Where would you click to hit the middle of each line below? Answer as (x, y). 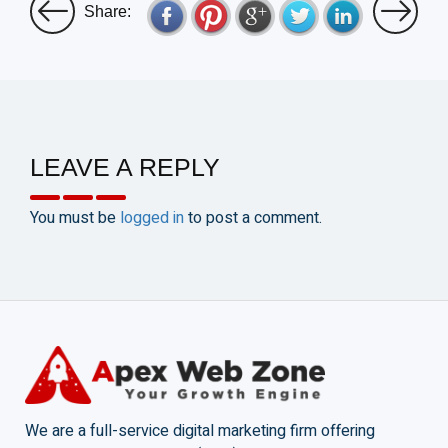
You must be (75, 218)
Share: (107, 12)
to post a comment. (253, 218)
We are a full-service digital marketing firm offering (200, 431)
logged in (152, 218)
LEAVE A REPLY (125, 167)
